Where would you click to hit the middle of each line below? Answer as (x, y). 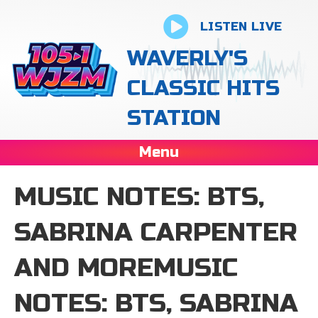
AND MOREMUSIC (126, 268)
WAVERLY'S (188, 58)
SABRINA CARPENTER (156, 232)
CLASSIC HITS (204, 88)
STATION (174, 118)
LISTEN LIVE (241, 27)
